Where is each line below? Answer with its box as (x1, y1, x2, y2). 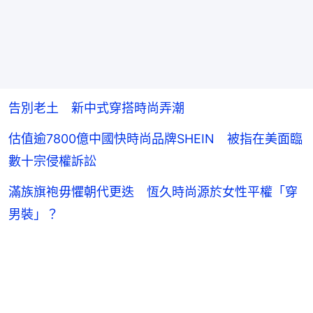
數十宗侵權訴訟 (8, 153, 96, 168)
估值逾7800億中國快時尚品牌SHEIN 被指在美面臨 (8, 131, 303, 146)
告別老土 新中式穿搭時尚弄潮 (8, 100, 184, 115)
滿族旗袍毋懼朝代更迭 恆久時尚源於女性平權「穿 (8, 184, 298, 199)
